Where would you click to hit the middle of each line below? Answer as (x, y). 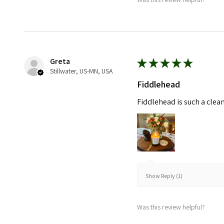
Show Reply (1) (164, 176)
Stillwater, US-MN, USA (81, 71)
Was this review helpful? (171, 207)
